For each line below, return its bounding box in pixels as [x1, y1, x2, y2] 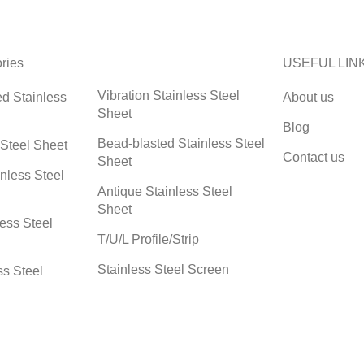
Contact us [283, 149, 344, 164]
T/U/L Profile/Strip [97, 232, 199, 246]
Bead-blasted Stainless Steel [97, 136, 265, 150]
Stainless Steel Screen [97, 262, 229, 276]
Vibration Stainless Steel [97, 88, 240, 102]
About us [283, 89, 334, 104]
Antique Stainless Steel [97, 184, 232, 198]
